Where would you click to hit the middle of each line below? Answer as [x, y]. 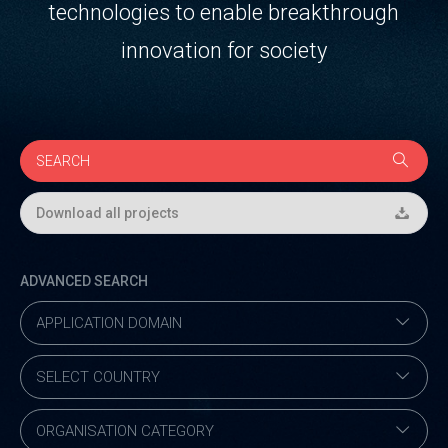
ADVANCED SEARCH [84, 281]
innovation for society [223, 51]
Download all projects [107, 213]
